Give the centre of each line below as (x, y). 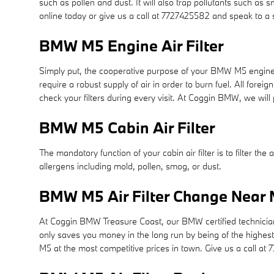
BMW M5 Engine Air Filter (131, 45)
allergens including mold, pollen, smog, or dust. (130, 166)
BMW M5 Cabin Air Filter (127, 127)
